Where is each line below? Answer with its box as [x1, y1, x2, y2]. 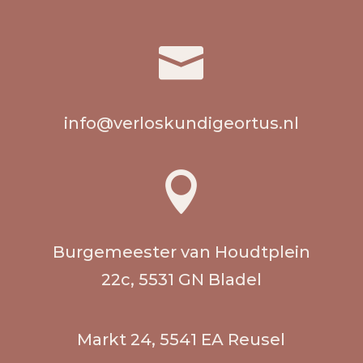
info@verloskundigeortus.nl [63, 113, 299, 133]
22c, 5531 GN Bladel [100, 269, 262, 289]
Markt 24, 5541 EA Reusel [77, 329, 286, 349]
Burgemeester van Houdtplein [52, 241, 310, 262]
